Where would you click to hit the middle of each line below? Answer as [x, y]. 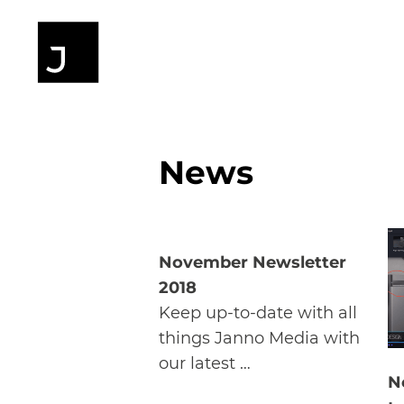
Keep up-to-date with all [258, 313]
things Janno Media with [259, 338]
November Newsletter [252, 262]
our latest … [205, 363]
